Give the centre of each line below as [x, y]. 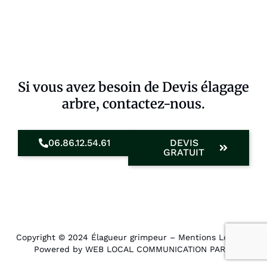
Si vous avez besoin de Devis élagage [133, 87]
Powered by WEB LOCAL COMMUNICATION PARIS [133, 249]
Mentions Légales [213, 237]
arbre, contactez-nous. [133, 104]
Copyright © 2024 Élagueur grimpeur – [97, 237]
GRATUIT [184, 152]
